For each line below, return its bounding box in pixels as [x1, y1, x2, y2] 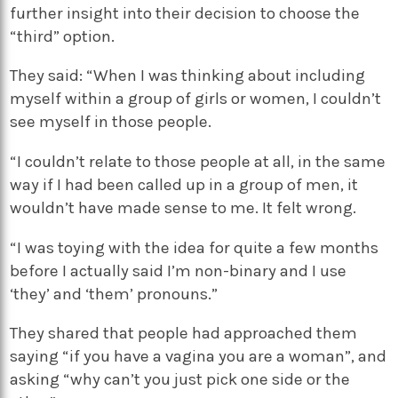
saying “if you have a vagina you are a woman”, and [10, 346, 387, 367]
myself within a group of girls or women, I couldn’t [10, 89, 382, 109]
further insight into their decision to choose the [10, 3, 361, 23]
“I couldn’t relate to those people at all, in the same [10, 151, 386, 171]
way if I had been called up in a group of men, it [10, 174, 359, 195]
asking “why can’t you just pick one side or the [10, 370, 351, 390]
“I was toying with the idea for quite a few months [10, 237, 379, 258]
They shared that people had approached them [10, 323, 358, 344]
